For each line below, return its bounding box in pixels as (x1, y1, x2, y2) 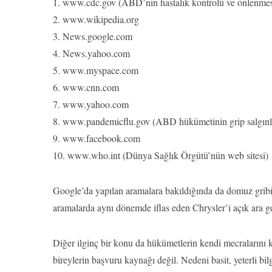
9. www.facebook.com (53, 132, 140, 144)
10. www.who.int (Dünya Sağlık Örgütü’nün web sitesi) (53, 149, 268, 161)
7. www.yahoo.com (53, 98, 129, 110)
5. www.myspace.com (53, 64, 138, 76)
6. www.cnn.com (53, 81, 119, 93)
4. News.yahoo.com (53, 47, 130, 59)
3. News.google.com (53, 30, 132, 42)
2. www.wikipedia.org (53, 13, 139, 25)
